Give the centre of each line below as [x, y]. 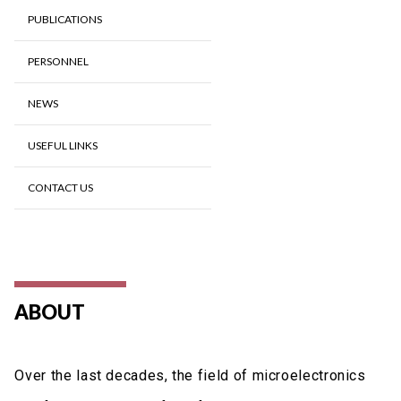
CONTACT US [61, 187]
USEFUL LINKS [63, 145]
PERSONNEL [59, 61]
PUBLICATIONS [65, 19]
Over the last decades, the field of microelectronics [190, 375]
